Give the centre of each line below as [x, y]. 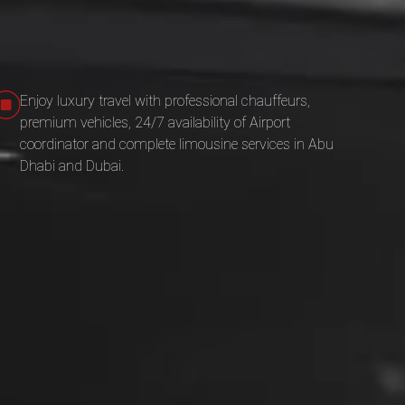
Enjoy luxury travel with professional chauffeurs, [165, 101]
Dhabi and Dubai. [72, 166]
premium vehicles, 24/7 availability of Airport [155, 123]
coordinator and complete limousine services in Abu [177, 145]
